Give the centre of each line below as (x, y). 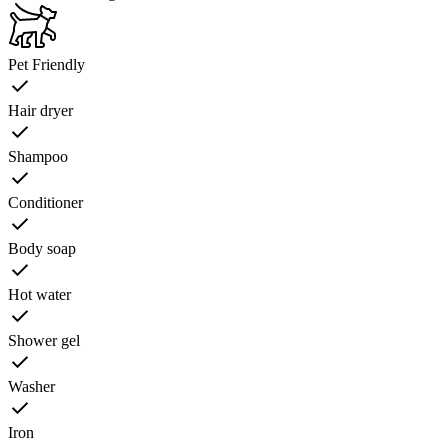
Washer (31, 386)
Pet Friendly (46, 64)
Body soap (42, 248)
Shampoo (38, 156)
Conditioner (45, 202)
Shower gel (44, 340)
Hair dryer (40, 110)
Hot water (39, 294)
